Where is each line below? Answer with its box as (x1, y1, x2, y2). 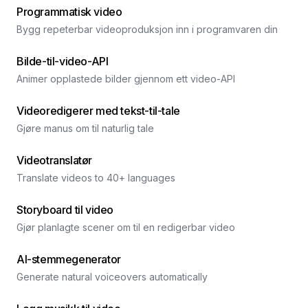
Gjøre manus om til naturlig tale (16, 122, 154, 134)
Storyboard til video (16, 203, 113, 217)
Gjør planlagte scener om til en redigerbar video (16, 221, 235, 233)
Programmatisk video (16, 5, 122, 19)
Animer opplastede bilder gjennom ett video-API (16, 73, 235, 85)
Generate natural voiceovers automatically (16, 271, 208, 283)
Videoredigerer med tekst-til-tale (16, 104, 180, 118)
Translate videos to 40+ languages (16, 172, 175, 184)
